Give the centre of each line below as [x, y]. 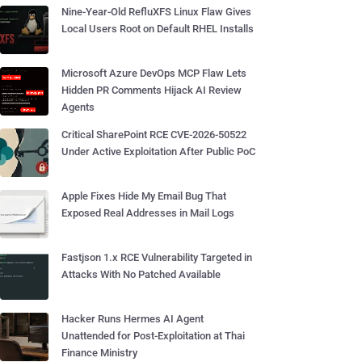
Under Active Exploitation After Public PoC [158, 152]
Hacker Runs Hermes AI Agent [133, 319]
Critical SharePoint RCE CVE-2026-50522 [154, 135]
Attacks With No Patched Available [141, 274]
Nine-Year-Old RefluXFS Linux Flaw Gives [156, 12]
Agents [78, 107]
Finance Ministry [99, 353]
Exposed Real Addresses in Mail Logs [148, 213]
